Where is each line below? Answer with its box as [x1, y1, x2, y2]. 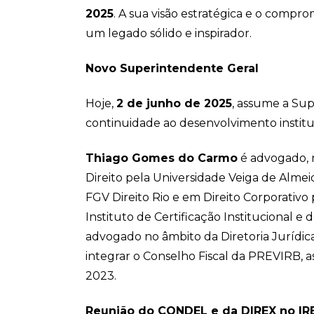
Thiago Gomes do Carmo [86, 151, 238, 165]
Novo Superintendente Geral [86, 62, 259, 75]
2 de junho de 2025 [116, 97, 232, 110]
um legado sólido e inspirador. [86, 27, 252, 40]
